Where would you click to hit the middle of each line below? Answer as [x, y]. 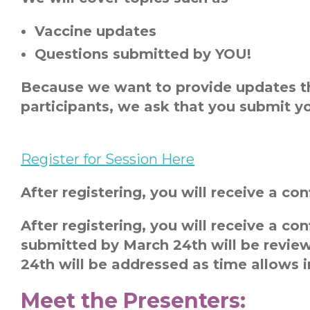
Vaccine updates [95, 31]
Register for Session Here [108, 159]
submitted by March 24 [106, 245]
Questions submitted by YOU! [143, 54]
